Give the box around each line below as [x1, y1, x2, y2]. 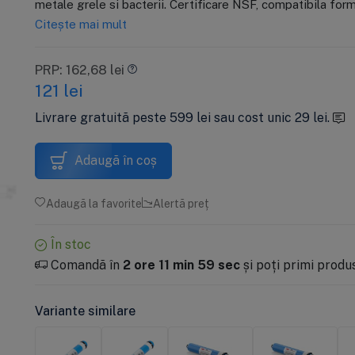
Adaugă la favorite [45, 196, 142, 210]
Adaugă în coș [74, 152, 158, 169]
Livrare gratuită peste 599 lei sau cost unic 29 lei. [34, 109, 333, 125]
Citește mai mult [34, 16, 127, 31]
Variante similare [34, 302, 136, 319]
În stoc [47, 235, 91, 252]
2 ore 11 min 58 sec [122, 256, 240, 273]
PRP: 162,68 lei [34, 61, 124, 78]
